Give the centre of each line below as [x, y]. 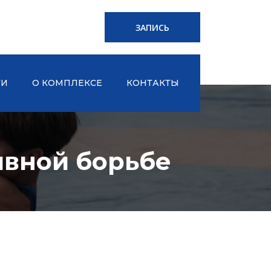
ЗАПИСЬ [152, 28]
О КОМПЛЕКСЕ [67, 83]
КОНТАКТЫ [153, 83]
